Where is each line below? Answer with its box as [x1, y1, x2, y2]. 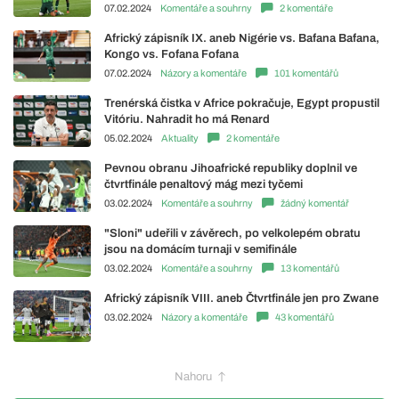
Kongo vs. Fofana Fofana [104, 47, 239, 61]
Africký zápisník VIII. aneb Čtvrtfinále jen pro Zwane [104, 291, 379, 305]
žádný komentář [281, 197, 349, 208]
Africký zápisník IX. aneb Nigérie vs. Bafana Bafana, [104, 31, 379, 45]
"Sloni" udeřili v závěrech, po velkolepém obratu [104, 226, 361, 240]
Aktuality [161, 132, 199, 143]
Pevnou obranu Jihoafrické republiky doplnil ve [104, 161, 357, 175]
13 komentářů [281, 262, 339, 273]
